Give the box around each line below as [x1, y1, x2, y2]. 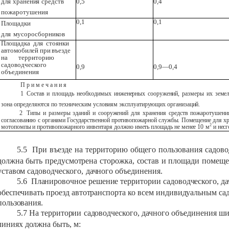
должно [113, 123, 133, 130]
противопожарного [37, 123, 85, 130]
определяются [12, 100, 50, 108]
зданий [73, 109, 90, 117]
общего [130, 145, 156, 154]
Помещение [181, 116, 212, 124]
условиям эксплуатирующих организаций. [93, 100, 200, 108]
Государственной [67, 116, 110, 124]
